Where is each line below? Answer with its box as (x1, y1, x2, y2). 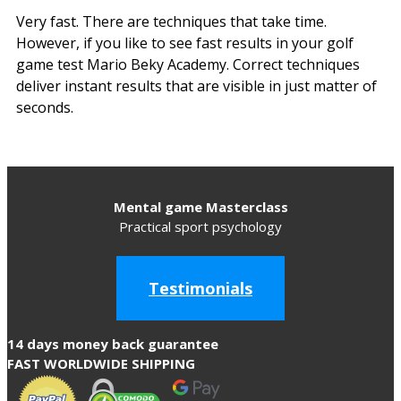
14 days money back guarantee (7, 334, 218, 353)
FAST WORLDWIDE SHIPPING (7, 354, 195, 372)
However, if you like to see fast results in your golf (16, 32, 354, 53)
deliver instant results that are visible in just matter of (16, 75, 377, 96)
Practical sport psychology (119, 217, 282, 235)
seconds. (16, 97, 73, 117)
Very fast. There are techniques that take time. (16, 11, 327, 31)
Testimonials (149, 277, 252, 299)
